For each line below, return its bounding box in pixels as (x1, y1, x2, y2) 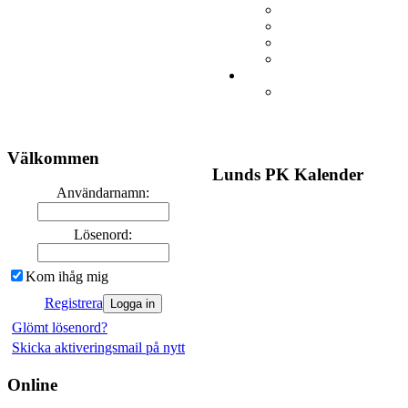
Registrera (44, 295, 103, 311)
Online (7, 374, 57, 394)
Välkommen (7, 148, 99, 168)
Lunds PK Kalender (212, 164, 363, 184)
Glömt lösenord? (12, 320, 107, 335)
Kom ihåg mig (25, 269, 108, 284)
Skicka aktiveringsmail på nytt (12, 340, 185, 355)
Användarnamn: (56, 185, 149, 200)
